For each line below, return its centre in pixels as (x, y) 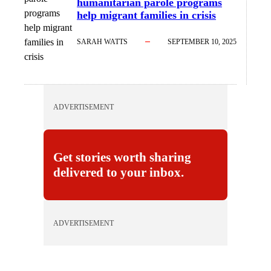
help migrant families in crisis (147, 15)
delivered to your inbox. (119, 172)
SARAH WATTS (103, 41)
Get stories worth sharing (122, 157)
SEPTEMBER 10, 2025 (202, 41)
